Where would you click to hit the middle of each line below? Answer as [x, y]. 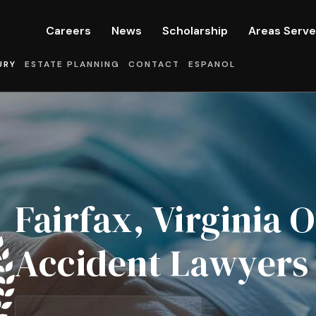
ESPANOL [212, 64]
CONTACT [154, 64]
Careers [68, 31]
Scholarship [195, 31]
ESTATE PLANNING [72, 64]
